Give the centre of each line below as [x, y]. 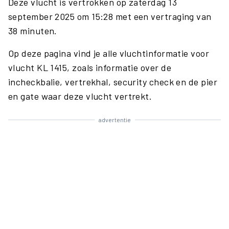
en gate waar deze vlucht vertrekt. [80, 96]
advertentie [114, 120]
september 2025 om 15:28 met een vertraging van [110, 16]
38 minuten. [33, 31]
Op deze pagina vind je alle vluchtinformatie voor [109, 53]
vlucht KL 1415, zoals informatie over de [90, 67]
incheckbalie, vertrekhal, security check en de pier [113, 82]
